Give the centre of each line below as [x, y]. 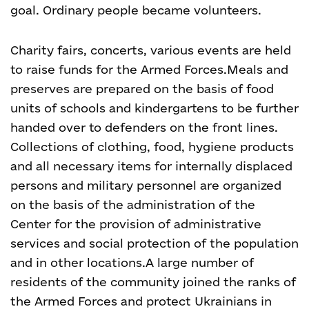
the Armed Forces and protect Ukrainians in [141, 301]
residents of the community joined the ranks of [153, 282]
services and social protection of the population [154, 243]
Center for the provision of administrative [136, 224]
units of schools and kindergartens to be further [154, 108]
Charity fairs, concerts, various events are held [151, 50]
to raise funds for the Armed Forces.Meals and [149, 69]
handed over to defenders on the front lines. [144, 127]
